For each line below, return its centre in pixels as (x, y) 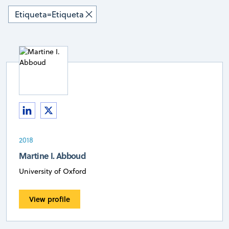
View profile (50, 199)
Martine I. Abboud (52, 155)
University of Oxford (53, 171)
